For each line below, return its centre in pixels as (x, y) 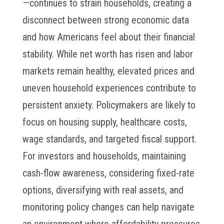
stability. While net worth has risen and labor (107, 54)
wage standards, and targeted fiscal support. (109, 139)
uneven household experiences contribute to (109, 88)
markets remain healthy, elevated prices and (108, 71)
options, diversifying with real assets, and (103, 190)
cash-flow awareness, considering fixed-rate (108, 173)
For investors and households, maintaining (104, 156)
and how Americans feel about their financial (108, 37)
